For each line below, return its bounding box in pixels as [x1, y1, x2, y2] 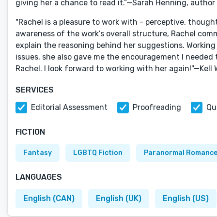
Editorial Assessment [31, 103, 108, 112]
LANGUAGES [15, 172, 62, 182]
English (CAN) [23, 194, 75, 203]
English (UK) [96, 194, 141, 203]
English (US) [163, 194, 209, 203]
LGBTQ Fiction [73, 149, 123, 157]
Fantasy [23, 149, 52, 157]
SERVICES [15, 85, 54, 94]
